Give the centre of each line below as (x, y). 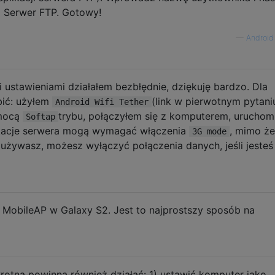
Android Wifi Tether (102, 102)
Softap (41, 116)
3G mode (209, 131)
